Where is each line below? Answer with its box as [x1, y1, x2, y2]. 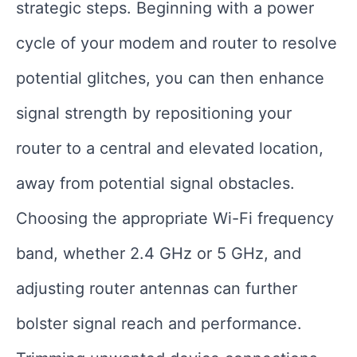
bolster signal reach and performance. [16, 313, 302, 333]
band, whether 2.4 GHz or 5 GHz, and [16, 243, 301, 263]
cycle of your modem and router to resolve [16, 33, 337, 53]
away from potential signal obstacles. [16, 173, 295, 193]
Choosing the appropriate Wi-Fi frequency [16, 208, 334, 228]
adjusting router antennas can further [16, 278, 297, 298]
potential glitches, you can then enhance [16, 68, 324, 88]
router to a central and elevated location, [16, 138, 324, 158]
